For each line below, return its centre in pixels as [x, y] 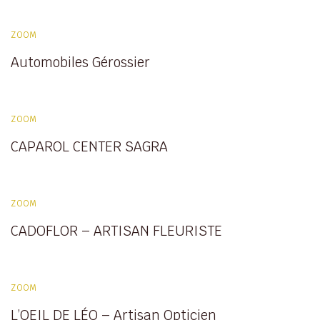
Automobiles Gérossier [80, 62]
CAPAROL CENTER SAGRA [89, 147]
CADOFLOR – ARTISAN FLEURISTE [116, 231]
